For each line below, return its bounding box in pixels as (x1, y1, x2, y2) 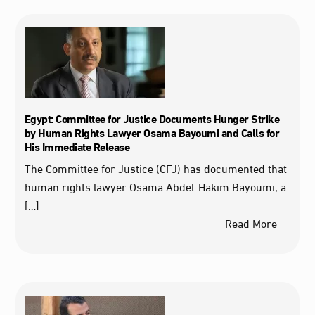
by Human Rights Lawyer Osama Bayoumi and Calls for (24, 122, 280, 143)
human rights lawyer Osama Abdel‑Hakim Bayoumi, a (24, 176, 286, 197)
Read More (224, 212, 277, 233)
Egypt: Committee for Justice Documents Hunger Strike (24, 108, 280, 129)
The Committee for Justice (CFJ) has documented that (24, 157, 287, 179)
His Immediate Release (24, 136, 130, 157)
